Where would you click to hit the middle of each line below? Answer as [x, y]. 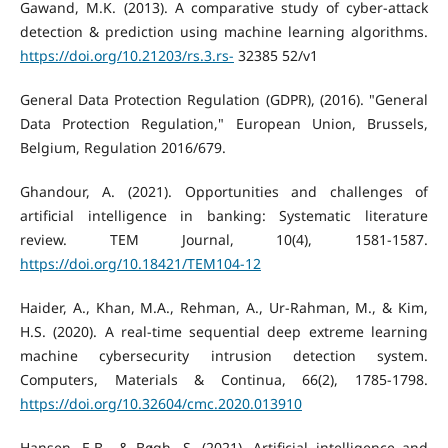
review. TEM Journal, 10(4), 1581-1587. [224, 240]
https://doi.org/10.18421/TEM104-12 [140, 264]
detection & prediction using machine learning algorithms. [224, 32]
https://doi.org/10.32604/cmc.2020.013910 [160, 404]
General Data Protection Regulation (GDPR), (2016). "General [224, 100]
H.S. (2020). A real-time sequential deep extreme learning [224, 332]
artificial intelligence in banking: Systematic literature [224, 216]
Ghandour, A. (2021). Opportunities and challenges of [224, 192]
